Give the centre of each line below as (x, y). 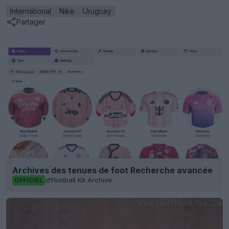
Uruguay (97, 11)
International (31, 11)
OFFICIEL (29, 180)
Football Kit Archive (82, 180)
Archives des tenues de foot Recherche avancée (112, 170)
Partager (31, 22)
